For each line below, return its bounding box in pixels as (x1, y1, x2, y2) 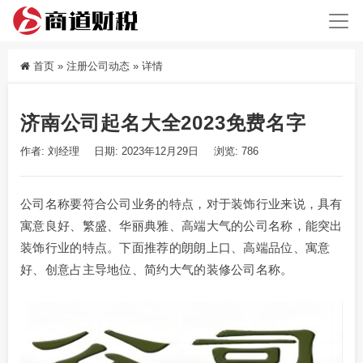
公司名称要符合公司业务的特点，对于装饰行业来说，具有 (20, 197, 343, 211)
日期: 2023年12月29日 (94, 145, 202, 158)
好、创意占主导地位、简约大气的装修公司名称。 (20, 263, 293, 277)
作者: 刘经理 (20, 145, 79, 158)
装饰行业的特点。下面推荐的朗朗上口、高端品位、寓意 (20, 241, 331, 255)
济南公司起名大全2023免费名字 (20, 112, 306, 135)
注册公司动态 (66, 60, 130, 73)
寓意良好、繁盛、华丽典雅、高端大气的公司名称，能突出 (20, 219, 343, 233)
